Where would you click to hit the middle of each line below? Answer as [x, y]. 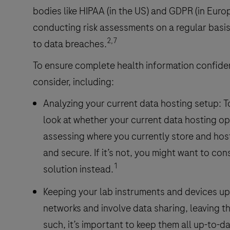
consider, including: [73, 82]
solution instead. [78, 169]
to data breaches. [70, 44]
